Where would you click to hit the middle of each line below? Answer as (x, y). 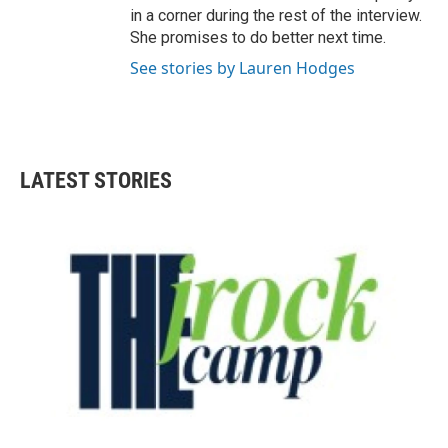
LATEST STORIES (96, 180)
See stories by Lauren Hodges (242, 68)
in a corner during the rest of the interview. (276, 15)
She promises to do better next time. (258, 37)
